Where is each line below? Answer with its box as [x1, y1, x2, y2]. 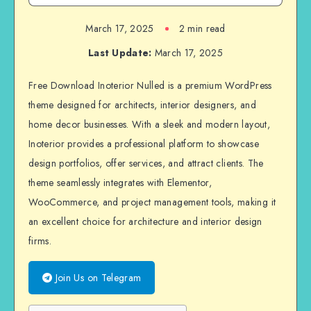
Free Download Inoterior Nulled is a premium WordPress [28, 78, 272, 93]
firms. [28, 234, 52, 249]
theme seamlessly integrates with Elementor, [28, 176, 212, 190]
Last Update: [87, 46, 152, 60]
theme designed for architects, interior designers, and [28, 98, 256, 112]
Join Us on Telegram [52, 271, 142, 285]
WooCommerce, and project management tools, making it [28, 195, 276, 210]
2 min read [178, 22, 226, 36]
